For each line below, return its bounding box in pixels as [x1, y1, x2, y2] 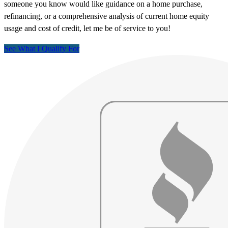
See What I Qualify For [4, 44, 79, 53]
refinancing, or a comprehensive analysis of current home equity [4, 12, 209, 21]
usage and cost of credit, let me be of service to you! [4, 24, 170, 33]
